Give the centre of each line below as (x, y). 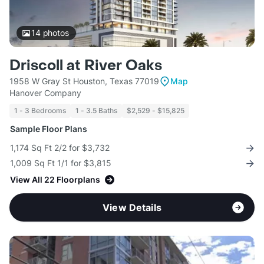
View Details (132, 208)
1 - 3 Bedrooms (40, 111)
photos (55, 33)
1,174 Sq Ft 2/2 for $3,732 (60, 148)
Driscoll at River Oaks (86, 66)
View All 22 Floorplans (55, 180)
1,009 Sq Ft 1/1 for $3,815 (61, 163)
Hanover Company (45, 93)
